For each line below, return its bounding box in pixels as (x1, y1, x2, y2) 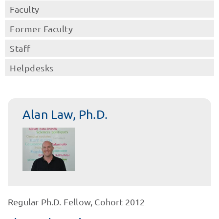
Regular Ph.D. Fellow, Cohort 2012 (7, 197, 145, 207)
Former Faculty (10, 23, 73, 34)
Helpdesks (10, 63, 54, 73)
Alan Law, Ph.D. (22, 107, 108, 122)
